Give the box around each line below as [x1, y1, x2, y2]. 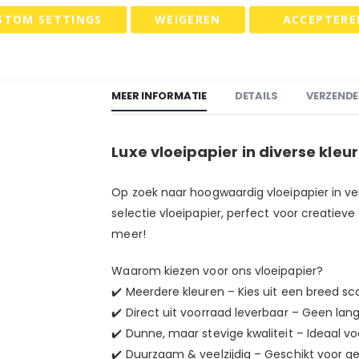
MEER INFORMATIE [111, 87, 207, 103]
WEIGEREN [154, 11, 221, 27]
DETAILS [234, 87, 279, 103]
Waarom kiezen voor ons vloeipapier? [111, 262, 323, 279]
